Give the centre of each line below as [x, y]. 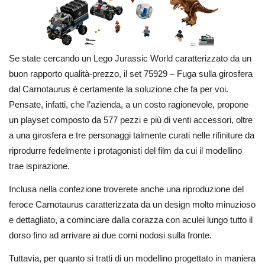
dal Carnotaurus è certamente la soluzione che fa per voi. [119, 89]
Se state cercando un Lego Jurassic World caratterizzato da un [130, 58]
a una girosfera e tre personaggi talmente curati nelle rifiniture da [132, 135]
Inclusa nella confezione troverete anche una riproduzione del [126, 189]
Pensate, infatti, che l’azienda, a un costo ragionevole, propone [129, 104]
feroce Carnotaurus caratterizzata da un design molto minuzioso [132, 204]
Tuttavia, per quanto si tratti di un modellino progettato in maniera [132, 258]
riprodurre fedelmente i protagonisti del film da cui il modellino [125, 151]
